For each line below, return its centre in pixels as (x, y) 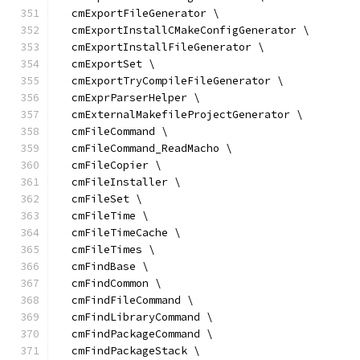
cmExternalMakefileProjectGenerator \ (181, 115)
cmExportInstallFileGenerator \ (162, 47)
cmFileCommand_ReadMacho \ (145, 148)
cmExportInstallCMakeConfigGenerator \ (184, 30)
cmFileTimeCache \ (120, 233)
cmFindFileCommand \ (126, 300)
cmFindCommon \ (110, 283)
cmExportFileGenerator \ (139, 13)
